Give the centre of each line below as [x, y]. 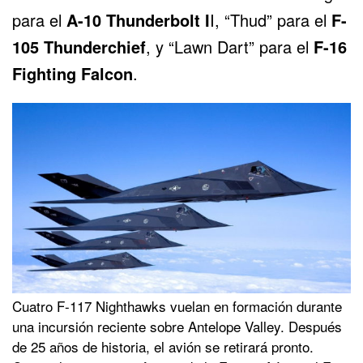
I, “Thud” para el [271, 19]
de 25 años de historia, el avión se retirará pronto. [163, 346]
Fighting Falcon [73, 73]
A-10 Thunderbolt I [138, 19]
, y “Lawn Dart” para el [230, 46]
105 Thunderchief [79, 46]
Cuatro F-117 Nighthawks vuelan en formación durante [177, 305]
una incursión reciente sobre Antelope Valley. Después [177, 326]
